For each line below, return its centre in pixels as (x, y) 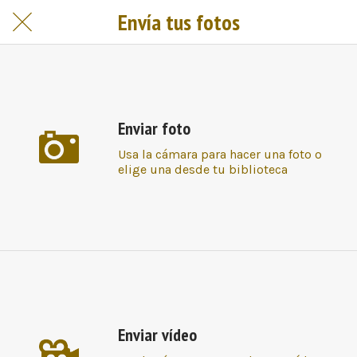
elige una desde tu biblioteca (203, 169)
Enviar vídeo (158, 334)
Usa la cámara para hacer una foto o (220, 154)
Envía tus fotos (178, 22)
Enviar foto (155, 128)
